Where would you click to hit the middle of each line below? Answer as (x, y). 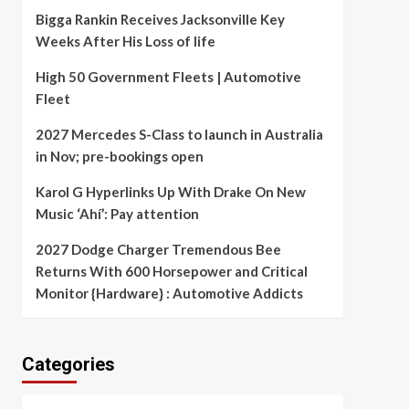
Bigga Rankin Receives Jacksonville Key (160, 19)
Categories (68, 364)
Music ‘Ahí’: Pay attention (117, 214)
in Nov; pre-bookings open (119, 156)
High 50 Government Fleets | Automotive (168, 77)
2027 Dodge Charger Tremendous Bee (158, 249)
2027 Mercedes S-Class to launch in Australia (179, 134)
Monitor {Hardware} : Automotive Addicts (169, 293)
